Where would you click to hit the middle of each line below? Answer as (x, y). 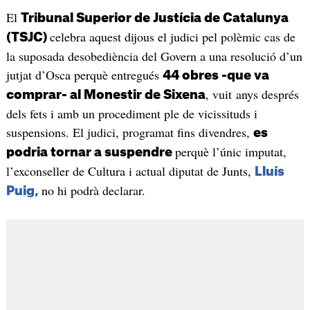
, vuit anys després (252, 94)
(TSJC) (28, 38)
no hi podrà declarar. (93, 191)
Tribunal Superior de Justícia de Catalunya (154, 18)
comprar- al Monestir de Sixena (106, 95)
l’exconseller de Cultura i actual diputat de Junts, (130, 171)
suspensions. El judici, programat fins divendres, (129, 133)
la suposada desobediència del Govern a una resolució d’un (154, 56)
